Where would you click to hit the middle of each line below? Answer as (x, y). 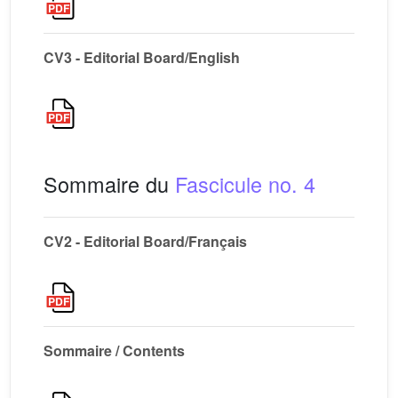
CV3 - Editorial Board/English (142, 57)
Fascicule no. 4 (245, 184)
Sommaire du (109, 184)
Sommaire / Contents (114, 350)
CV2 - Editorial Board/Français (145, 241)
